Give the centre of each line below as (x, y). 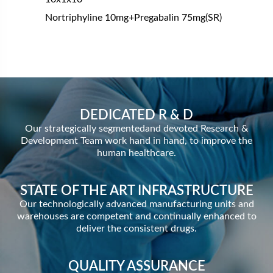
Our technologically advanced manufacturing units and (136, 204)
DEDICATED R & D (136, 115)
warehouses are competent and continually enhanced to (136, 216)
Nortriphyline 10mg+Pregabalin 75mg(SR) (133, 18)
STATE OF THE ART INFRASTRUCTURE (136, 191)
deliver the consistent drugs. (136, 229)
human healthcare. (136, 153)
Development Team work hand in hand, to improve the (136, 141)
